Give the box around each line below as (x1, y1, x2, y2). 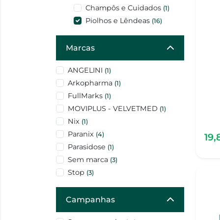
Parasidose (68, 142, 108, 152)
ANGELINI (68, 66, 105, 75)
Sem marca (68, 155, 110, 165)
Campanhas (66, 195, 115, 205)
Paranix (68, 130, 96, 139)
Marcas (66, 43, 95, 53)
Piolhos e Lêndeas (85, 16, 152, 26)
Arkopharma (68, 79, 114, 88)
